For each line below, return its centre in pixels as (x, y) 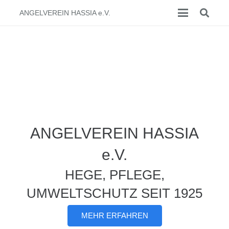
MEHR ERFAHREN (114, 215)
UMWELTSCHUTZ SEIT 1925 (114, 193)
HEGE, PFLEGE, (114, 175)
